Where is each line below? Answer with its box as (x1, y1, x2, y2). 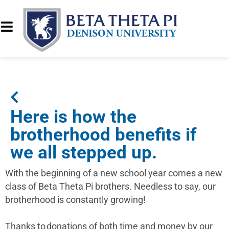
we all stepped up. (10, 141, 159, 163)
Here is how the (10, 105, 136, 127)
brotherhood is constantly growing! (5, 194, 149, 205)
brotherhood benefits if (10, 123, 197, 145)
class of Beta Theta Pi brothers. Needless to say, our (5, 181, 216, 192)
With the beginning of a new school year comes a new (5, 168, 222, 178)
